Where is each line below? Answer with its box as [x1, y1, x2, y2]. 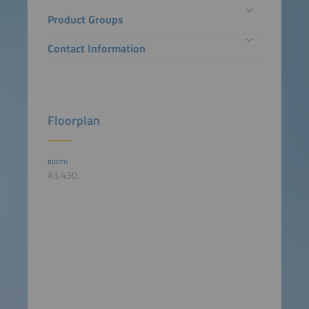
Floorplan [47, 111, 100, 130]
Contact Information [47, 40, 146, 57]
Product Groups [47, 10, 123, 28]
